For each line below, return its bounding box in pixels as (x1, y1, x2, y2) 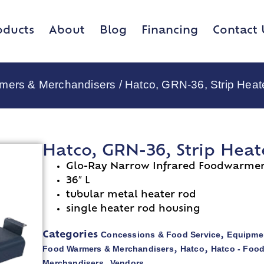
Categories (42, 230, 98, 240)
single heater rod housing (66, 204, 201, 214)
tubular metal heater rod (66, 190, 197, 200)
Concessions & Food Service (101, 230, 221, 240)
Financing (141, 25, 198, 37)
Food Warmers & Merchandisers (42, 244, 174, 254)
